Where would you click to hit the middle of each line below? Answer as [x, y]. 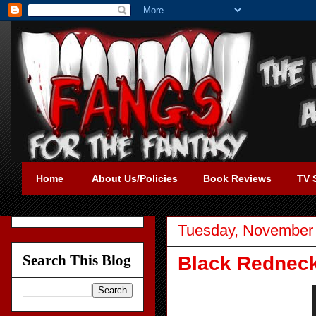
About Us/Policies [135, 178]
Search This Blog [77, 260]
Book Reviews [237, 178]
